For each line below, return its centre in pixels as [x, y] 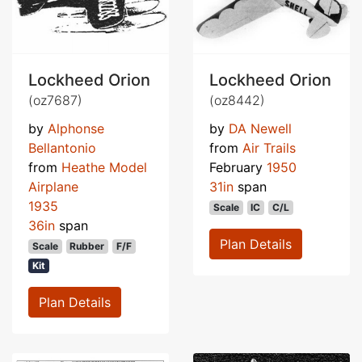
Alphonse [76, 128]
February [238, 167]
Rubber [87, 246]
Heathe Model [104, 167]
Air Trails [269, 147]
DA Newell [260, 128]
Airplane [53, 186]
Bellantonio [62, 147]
